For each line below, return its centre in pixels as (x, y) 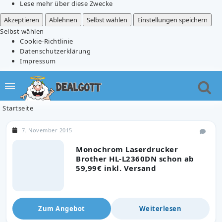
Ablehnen (63, 20)
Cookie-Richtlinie (47, 41)
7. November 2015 (47, 130)
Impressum (38, 61)
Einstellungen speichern (172, 20)
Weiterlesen (160, 208)
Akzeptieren (22, 20)
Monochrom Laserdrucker (127, 149)
